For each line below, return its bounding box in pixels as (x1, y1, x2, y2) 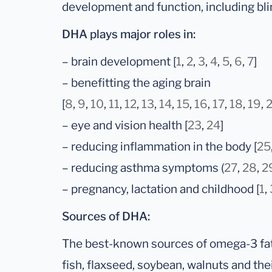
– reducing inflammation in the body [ (62, 140, 257, 154)
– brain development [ (62, 55, 176, 69)
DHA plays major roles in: (62, 27, 195, 42)
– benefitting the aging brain (62, 76, 211, 90)
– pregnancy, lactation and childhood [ (62, 182, 259, 197)
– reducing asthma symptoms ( (62, 161, 224, 175)
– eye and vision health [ (62, 118, 188, 133)
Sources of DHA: (62, 209, 150, 224)
